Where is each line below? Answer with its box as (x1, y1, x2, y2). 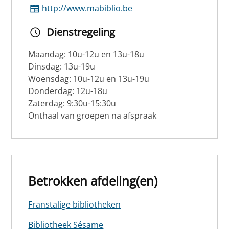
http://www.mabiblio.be (39, 3, 132, 14)
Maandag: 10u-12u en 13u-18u (28, 49, 145, 60)
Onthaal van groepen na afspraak (28, 110, 157, 122)
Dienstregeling (47, 25, 116, 39)
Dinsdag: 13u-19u (28, 61, 96, 73)
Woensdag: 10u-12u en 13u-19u (28, 73, 150, 85)
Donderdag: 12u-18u (28, 85, 108, 97)
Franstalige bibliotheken (28, 199, 121, 211)
